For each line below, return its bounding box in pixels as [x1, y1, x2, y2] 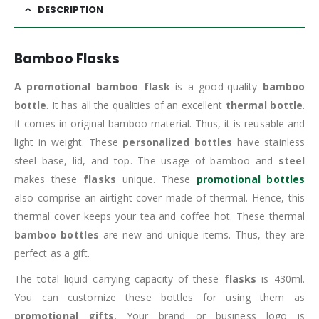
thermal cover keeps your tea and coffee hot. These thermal [14, 209, 305, 223]
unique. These [115, 172, 197, 186]
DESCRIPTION [38, 2, 103, 16]
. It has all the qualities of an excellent [46, 98, 226, 112]
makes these [14, 172, 84, 186]
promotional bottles [196, 172, 305, 186]
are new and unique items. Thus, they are [98, 227, 305, 241]
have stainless [232, 135, 305, 149]
